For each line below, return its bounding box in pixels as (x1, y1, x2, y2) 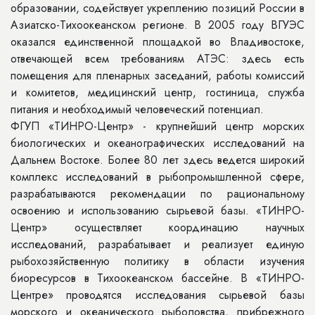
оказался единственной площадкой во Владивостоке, (11, 34, 304, 50)
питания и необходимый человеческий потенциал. (11, 101, 264, 117)
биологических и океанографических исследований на (11, 135, 304, 151)
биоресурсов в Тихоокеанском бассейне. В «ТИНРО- (11, 270, 304, 286)
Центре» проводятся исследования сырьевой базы (11, 287, 304, 303)
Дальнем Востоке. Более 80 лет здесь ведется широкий (11, 152, 304, 168)
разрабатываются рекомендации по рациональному (11, 186, 304, 202)
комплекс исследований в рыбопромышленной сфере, (11, 169, 304, 185)
